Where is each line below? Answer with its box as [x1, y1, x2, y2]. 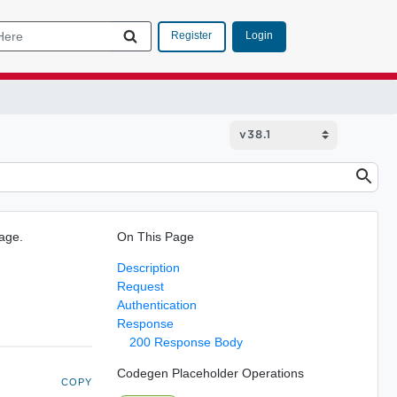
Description [116, 260, 180, 275]
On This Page [116, 229, 194, 244]
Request [116, 278, 164, 293]
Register [171, 29, 212, 42]
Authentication [116, 297, 197, 312]
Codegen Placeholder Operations [116, 365, 304, 380]
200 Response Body [128, 334, 243, 349]
